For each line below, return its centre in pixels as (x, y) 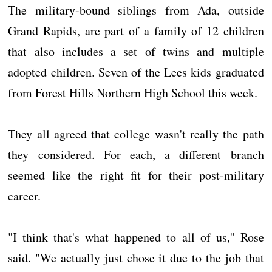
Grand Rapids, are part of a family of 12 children (136, 31)
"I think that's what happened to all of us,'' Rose (136, 237)
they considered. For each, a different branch (136, 155)
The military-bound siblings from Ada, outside (136, 10)
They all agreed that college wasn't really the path (136, 134)
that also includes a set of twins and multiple (136, 51)
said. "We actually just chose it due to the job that (136, 258)
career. (25, 196)
